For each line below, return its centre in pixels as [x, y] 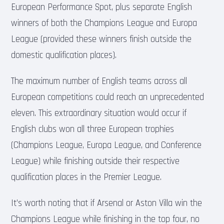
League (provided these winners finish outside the [101, 39]
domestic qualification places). [64, 55]
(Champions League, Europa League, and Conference [106, 145]
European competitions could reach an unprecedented [108, 97]
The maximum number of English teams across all [99, 81]
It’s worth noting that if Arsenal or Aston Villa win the [107, 203]
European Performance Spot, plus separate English [102, 7]
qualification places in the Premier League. [86, 177]
